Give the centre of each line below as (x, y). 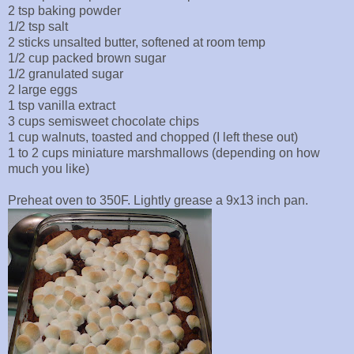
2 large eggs (43, 90)
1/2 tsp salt (38, 27)
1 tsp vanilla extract (62, 106)
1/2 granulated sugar (66, 74)
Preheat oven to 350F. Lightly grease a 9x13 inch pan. (158, 201)
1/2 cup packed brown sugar (87, 58)
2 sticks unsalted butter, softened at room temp (137, 43)
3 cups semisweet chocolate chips (104, 122)
